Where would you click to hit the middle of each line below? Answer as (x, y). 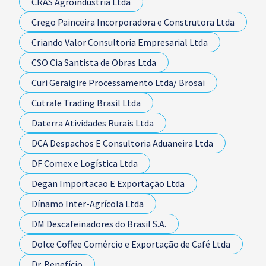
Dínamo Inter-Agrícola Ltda (88, 204)
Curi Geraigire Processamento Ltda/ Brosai (118, 83)
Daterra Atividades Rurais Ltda (93, 123)
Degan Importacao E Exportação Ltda (108, 183)
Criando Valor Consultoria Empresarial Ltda (120, 42)
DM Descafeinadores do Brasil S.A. (99, 224)
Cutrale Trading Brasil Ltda (86, 103)
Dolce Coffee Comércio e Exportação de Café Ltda (131, 244)
